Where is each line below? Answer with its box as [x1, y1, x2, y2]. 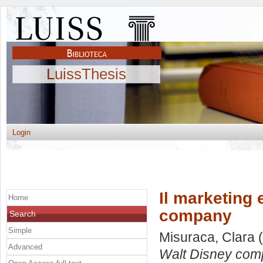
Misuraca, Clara [159, 230, 255, 245]
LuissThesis [46, 65, 126, 83]
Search [9, 208, 36, 218]
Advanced [8, 242, 42, 251]
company [159, 205, 232, 225]
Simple [8, 225, 32, 235]
